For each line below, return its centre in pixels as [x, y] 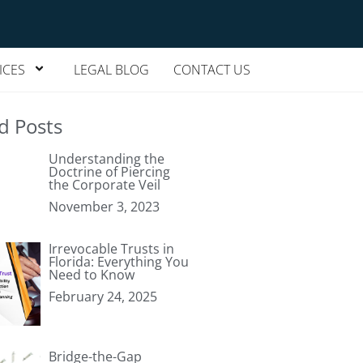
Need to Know [91, 275]
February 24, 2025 [102, 297]
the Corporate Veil [104, 185]
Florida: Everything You [118, 262]
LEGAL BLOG [111, 70]
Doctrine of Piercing [109, 172]
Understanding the [106, 159]
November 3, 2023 [104, 207]
